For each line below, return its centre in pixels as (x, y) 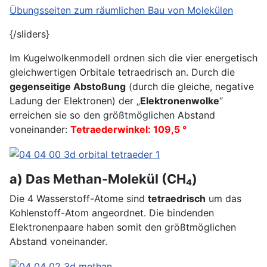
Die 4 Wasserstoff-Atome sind (79, 199)
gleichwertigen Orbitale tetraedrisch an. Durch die (122, 72)
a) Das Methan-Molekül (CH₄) (103, 179)
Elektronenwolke (180, 101)
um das (223, 199)
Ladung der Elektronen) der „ (75, 101)
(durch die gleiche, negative (190, 87)
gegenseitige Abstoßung (68, 87)
